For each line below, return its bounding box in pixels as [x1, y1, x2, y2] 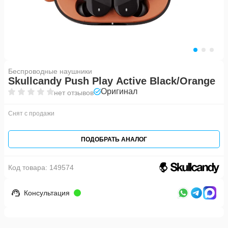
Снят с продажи [8, 110, 54, 117]
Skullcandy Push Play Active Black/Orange [8, 75, 215, 87]
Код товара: [8, 163, 49, 172]
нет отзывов [54, 89, 94, 97]
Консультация [24, 189, 70, 197]
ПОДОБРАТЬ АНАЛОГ [81, 135, 147, 143]
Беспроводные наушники [8, 67, 92, 75]
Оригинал [101, 87, 137, 96]
